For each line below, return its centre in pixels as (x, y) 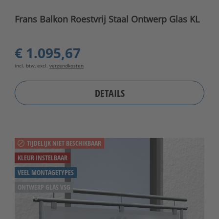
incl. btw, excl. (32, 66)
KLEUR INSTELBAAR (43, 158)
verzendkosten (66, 66)
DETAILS (109, 93)
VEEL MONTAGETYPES (46, 173)
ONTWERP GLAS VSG (44, 187)
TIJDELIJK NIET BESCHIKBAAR (64, 143)
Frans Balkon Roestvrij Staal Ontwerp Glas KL (107, 19)
